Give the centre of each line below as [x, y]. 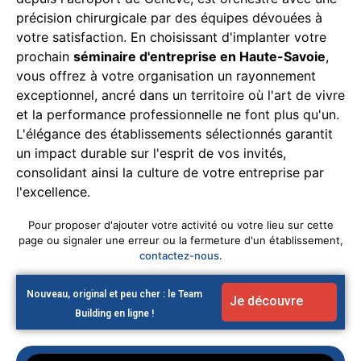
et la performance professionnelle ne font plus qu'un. [178, 114]
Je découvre [266, 301]
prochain [45, 56]
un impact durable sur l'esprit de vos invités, [151, 153]
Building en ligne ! [115, 313]
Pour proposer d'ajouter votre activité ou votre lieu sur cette [180, 224]
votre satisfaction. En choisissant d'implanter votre [171, 37]
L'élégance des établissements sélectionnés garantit [174, 133]
